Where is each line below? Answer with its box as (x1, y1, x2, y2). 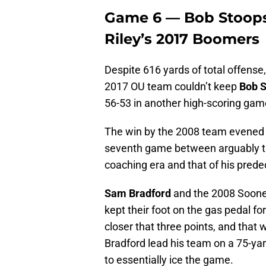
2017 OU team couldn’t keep (104, 80, 239, 93)
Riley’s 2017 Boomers (104, 30, 259, 48)
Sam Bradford (104, 187, 171, 200)
